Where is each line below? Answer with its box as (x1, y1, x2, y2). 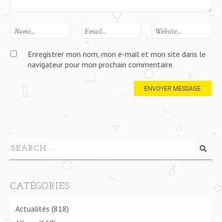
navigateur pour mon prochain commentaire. (27, 59, 174, 70)
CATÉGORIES (10, 182, 70, 191)
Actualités (15, 204, 50, 214)
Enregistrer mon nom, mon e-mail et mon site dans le (27, 49, 206, 59)
